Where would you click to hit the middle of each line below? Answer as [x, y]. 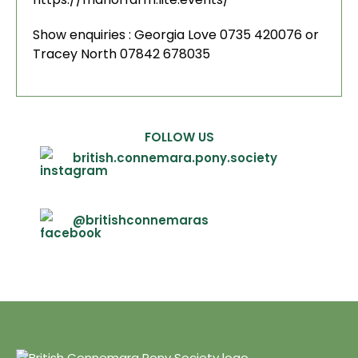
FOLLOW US [179, 137]
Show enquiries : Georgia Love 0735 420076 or [176, 35]
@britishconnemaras [141, 220]
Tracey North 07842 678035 [121, 54]
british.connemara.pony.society [175, 158]
